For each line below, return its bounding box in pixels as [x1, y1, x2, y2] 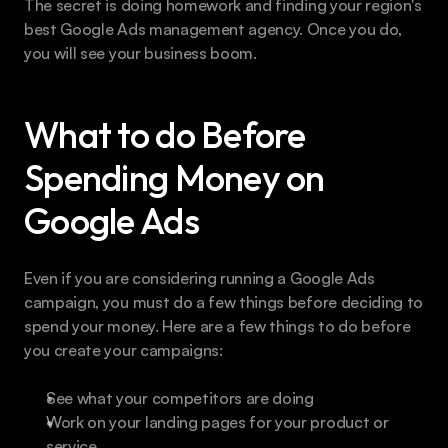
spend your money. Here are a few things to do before [24, 316, 411, 337]
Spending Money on [24, 155, 325, 201]
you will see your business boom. [24, 43, 257, 64]
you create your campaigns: [24, 340, 223, 361]
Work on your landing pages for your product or [46, 412, 389, 433]
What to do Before [24, 112, 306, 158]
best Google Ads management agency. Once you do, [24, 19, 402, 40]
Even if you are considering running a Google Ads [24, 268, 375, 289]
